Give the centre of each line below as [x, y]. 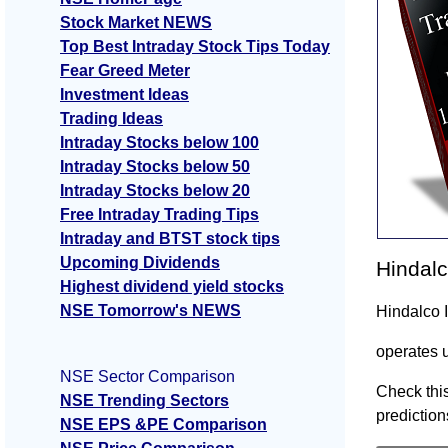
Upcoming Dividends [140, 263]
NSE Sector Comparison [147, 377]
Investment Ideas [124, 95]
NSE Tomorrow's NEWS [150, 311]
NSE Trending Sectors [144, 401]
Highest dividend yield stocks [172, 287]
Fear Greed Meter [125, 71]
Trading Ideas [111, 119]
